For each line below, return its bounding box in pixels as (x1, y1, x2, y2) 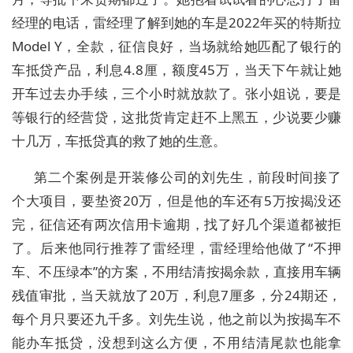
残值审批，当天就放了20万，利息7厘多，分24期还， (12, 286, 341, 304)
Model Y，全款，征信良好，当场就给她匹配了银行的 (12, 37, 341, 55)
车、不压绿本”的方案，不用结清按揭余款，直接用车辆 (12, 262, 341, 281)
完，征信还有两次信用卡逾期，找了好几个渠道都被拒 (12, 215, 341, 233)
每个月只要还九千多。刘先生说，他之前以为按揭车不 (12, 310, 341, 328)
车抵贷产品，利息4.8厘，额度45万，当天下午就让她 (12, 61, 341, 79)
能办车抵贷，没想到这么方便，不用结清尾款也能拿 (12, 333, 341, 351)
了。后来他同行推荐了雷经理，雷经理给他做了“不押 (12, 239, 341, 257)
